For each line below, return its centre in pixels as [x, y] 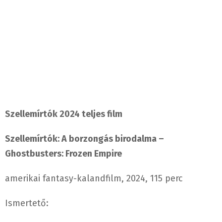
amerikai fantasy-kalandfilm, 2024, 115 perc [94, 179]
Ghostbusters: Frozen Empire [63, 154]
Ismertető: [27, 203]
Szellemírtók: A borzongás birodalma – [84, 139]
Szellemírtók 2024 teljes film [64, 114]
